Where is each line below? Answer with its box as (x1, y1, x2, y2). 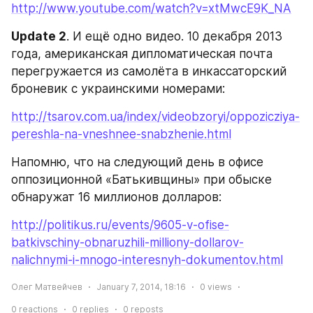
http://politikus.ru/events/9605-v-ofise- (11, 218, 229, 233)
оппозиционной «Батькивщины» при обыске (11, 173, 272, 187)
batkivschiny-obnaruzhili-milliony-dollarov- (11, 235, 244, 250)
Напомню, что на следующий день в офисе (11, 155, 263, 170)
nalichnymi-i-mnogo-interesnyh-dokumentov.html (11, 253, 283, 268)
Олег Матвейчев (11, 282, 82, 293)
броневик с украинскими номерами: (11, 82, 225, 96)
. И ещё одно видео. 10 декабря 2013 (66, 29, 282, 44)
